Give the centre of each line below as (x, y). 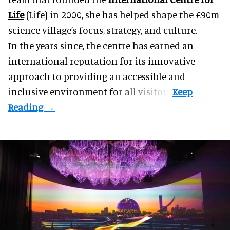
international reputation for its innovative (102, 61)
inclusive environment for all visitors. (90, 92)
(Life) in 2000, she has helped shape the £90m (122, 15)
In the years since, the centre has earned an (101, 46)
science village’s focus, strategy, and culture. (103, 30)
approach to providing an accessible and (97, 76)
